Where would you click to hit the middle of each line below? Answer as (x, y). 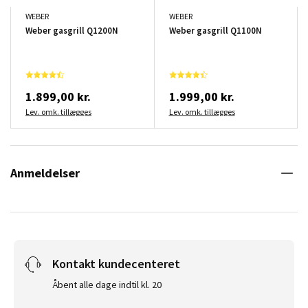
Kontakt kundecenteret (116, 263)
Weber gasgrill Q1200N (72, 30)
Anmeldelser (45, 173)
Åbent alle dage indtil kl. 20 (107, 284)
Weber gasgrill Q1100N (215, 30)
